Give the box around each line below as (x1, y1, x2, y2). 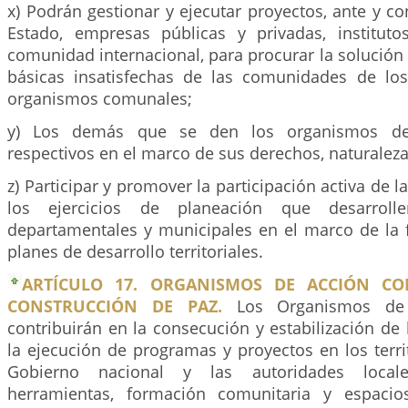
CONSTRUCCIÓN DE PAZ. (7, 295, 222, 317)
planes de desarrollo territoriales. (7, 240, 263, 262)
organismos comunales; (7, 87, 192, 109)
